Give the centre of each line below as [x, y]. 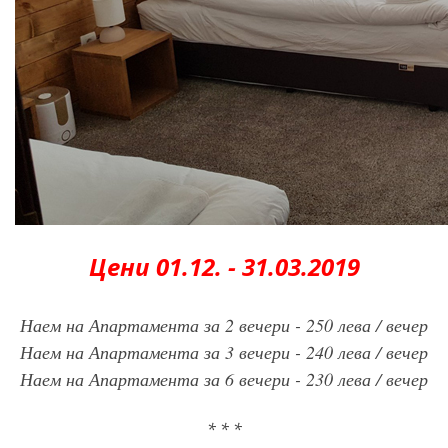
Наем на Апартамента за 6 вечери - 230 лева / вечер [224, 379]
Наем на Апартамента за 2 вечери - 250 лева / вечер [224, 325]
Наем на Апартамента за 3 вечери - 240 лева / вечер [224, 352]
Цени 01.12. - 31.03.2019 [224, 266]
